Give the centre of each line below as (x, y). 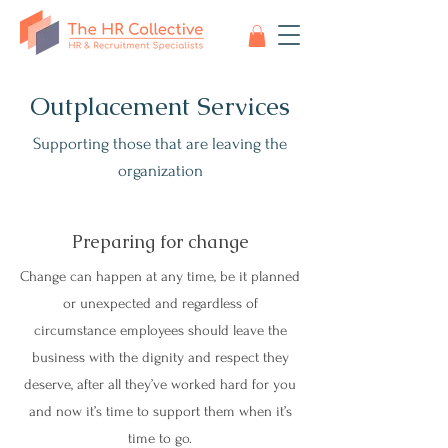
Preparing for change (160, 241)
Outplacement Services (160, 105)
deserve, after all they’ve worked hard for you (160, 384)
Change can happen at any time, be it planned (160, 276)
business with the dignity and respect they (160, 357)
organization (160, 170)
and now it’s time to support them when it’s (160, 411)
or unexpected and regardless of (160, 303)
